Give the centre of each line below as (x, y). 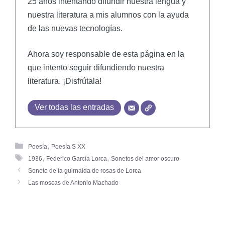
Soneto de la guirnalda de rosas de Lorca (84, 171)
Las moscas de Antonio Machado (73, 183)
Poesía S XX (68, 146)
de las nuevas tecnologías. (75, 28)
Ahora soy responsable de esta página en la (106, 54)
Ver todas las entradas (74, 107)
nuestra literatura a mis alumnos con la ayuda (108, 15)
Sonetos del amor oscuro (145, 158)
